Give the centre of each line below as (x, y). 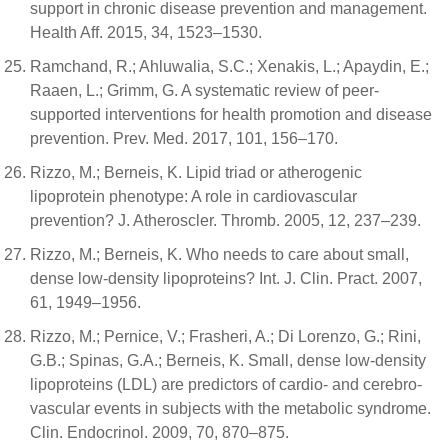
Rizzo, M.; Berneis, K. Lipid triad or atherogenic (196, 172)
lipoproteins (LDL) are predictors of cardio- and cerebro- (226, 384)
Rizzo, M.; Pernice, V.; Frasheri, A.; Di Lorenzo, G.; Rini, (225, 336)
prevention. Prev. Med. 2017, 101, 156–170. (184, 138)
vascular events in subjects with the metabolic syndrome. (230, 408)
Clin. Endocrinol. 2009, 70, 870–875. (159, 432)
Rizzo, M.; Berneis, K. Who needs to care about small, (219, 254)
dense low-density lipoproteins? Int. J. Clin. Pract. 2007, (226, 278)
